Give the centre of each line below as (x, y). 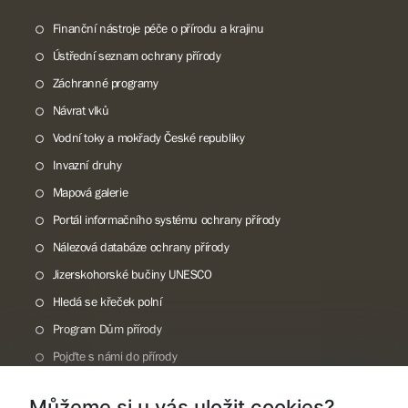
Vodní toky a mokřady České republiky (148, 138)
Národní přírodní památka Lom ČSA (141, 383)
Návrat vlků (81, 110)
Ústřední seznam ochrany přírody (137, 56)
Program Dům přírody (107, 329)
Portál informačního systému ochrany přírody (166, 219)
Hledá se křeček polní (107, 301)
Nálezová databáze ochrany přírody (141, 247)
